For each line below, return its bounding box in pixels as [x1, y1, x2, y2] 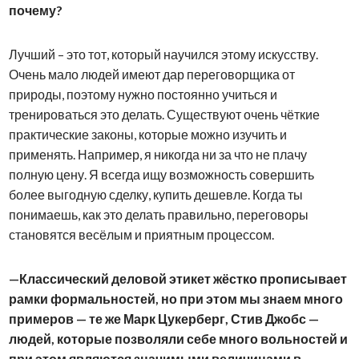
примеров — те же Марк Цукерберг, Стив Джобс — [8, 310, 319, 326]
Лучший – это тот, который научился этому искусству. [8, 46, 318, 62]
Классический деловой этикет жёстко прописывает [18, 270, 347, 286]
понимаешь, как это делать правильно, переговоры [8, 206, 309, 222]
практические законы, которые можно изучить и [8, 126, 287, 142]
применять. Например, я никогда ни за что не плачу [8, 146, 307, 162]
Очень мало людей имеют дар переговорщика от [8, 66, 295, 82]
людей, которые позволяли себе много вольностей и [8, 330, 348, 346]
